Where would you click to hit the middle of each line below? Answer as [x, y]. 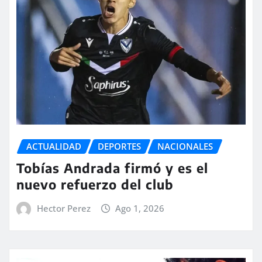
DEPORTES [119, 146]
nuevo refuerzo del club [95, 184]
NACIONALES [185, 146]
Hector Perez [63, 208]
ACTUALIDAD [54, 146]
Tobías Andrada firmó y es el [112, 168]
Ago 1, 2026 [140, 208]
